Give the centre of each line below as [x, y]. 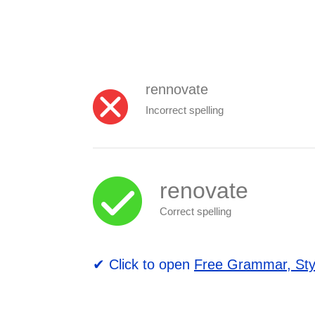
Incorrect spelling [185, 110]
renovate [204, 190]
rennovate [177, 89]
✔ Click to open [143, 264]
